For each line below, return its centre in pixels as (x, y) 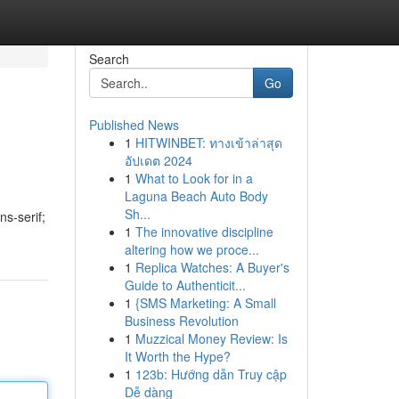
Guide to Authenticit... (185, 285)
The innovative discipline (204, 232)
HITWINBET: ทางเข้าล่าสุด (208, 142)
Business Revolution (181, 321)
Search (109, 59)
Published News (134, 125)
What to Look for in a (194, 178)
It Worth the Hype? (177, 356)
